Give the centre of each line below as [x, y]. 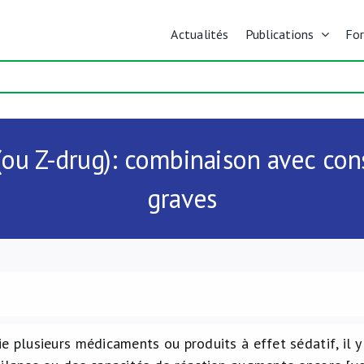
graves [182, 198]
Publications [279, 34]
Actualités [200, 34]
